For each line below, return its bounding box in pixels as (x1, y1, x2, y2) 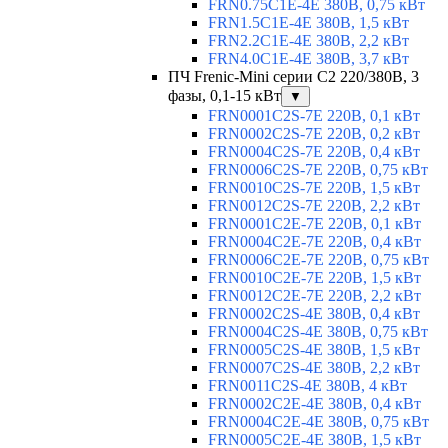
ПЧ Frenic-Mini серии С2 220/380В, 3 (168, 68, 419, 86)
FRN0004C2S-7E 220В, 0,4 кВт (208, 143, 420, 161)
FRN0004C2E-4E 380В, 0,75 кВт (208, 413, 429, 431)
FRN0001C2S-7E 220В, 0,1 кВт (208, 107, 420, 125)
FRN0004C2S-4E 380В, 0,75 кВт (208, 323, 428, 341)
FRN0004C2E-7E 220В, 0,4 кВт (208, 233, 421, 251)
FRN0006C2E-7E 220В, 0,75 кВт (208, 251, 429, 269)
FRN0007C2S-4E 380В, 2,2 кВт (208, 359, 420, 377)
